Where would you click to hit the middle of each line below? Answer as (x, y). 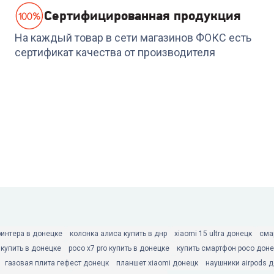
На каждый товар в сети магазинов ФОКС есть (133, 38)
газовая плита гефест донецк (57, 263)
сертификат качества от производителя (115, 52)
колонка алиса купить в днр (118, 234)
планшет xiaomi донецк (157, 263)
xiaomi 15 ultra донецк (213, 234)
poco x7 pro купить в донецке (119, 248)
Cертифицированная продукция (143, 16)
